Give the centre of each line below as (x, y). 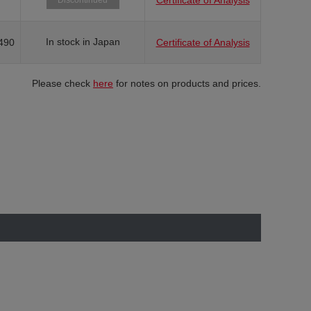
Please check (62, 83)
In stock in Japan (83, 42)
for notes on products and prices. (187, 83)
